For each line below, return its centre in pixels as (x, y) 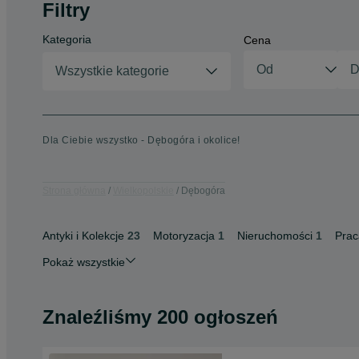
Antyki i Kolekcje (83, 236)
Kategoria (67, 39)
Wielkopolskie (143, 190)
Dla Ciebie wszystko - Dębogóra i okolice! (141, 140)
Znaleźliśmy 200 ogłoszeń (160, 317)
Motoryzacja (184, 236)
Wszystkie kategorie (112, 71)
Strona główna (74, 190)
